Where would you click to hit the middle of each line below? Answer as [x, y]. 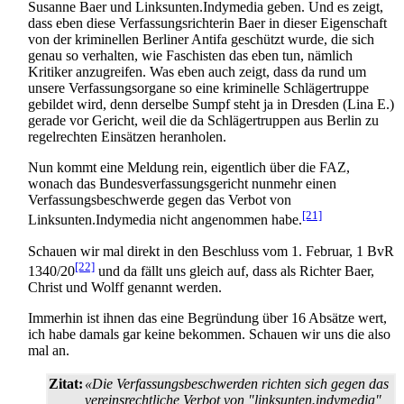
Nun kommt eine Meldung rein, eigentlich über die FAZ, [189, 168]
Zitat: [66, 384]
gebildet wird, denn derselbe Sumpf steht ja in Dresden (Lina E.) [211, 105]
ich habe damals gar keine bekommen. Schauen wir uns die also [209, 335]
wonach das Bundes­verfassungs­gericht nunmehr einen [182, 184]
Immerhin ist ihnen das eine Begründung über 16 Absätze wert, [207, 318]
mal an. [49, 351]
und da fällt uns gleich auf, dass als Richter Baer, [234, 271]
